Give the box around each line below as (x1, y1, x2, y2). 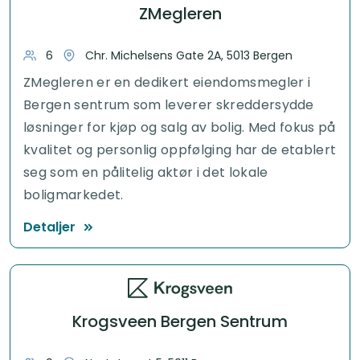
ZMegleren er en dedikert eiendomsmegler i (23, 72, 311, 92)
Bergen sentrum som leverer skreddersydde (23, 95, 314, 114)
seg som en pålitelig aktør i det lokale (23, 162, 268, 182)
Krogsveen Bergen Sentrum (72, 310, 288, 333)
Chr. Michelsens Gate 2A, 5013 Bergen (85, 47, 292, 63)
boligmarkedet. (23, 185, 124, 204)
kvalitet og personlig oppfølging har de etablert (23, 140, 337, 159)
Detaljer (23, 217, 76, 236)
